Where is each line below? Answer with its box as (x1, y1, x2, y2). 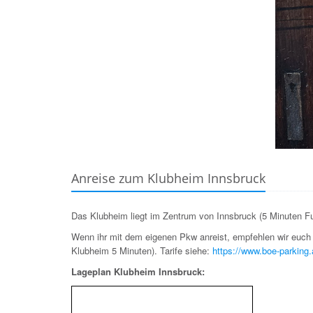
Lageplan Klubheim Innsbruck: (71, 265, 205, 278)
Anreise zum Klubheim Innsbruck (71, 170, 265, 187)
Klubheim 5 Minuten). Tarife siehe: (71, 244, 212, 257)
